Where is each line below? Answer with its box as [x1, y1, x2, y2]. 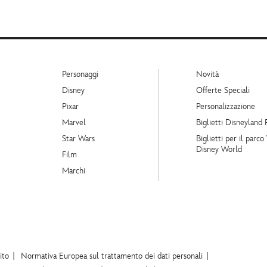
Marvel [62, 117, 86, 128]
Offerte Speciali [196, 85, 250, 96]
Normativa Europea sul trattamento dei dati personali [21, 251, 203, 262]
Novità [196, 69, 219, 80]
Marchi [62, 166, 85, 176]
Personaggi [62, 69, 98, 80]
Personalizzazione [196, 101, 255, 112]
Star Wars [62, 133, 95, 144]
